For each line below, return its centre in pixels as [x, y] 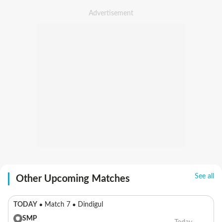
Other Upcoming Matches [73, 179]
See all [204, 176]
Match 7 [57, 205]
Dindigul [90, 205]
